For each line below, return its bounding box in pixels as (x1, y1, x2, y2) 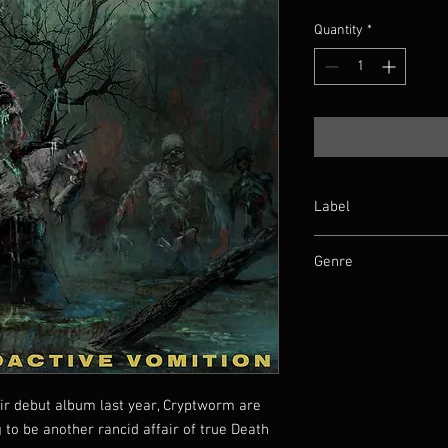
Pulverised (314, 236, 377, 254)
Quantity (314, 21, 363, 39)
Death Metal (314, 291, 385, 309)
